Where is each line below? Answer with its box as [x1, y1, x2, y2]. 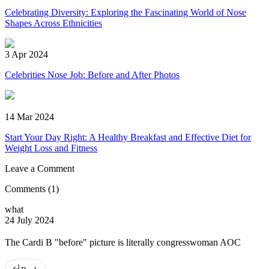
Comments [5, 184, 48, 195]
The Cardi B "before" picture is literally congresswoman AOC [5, 237, 241, 248]
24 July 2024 [5, 215, 54, 226]
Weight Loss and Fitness [5, 143, 97, 154]
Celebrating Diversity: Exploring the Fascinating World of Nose [5, 7, 246, 18]
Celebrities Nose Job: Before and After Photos [5, 70, 180, 80]
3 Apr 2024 [5, 49, 48, 60]
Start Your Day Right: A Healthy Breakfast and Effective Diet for [5, 132, 251, 143]
